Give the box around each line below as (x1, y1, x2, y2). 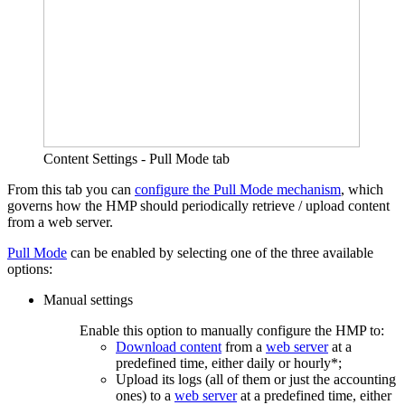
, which (341, 182, 383, 198)
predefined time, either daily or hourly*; (116, 355, 342, 372)
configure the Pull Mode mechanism (135, 182, 341, 198)
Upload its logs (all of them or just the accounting (116, 372, 396, 388)
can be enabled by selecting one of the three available (67, 245, 373, 261)
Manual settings (43, 292, 133, 308)
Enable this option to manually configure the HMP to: (80, 323, 384, 339)
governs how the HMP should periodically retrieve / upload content (7, 198, 390, 214)
